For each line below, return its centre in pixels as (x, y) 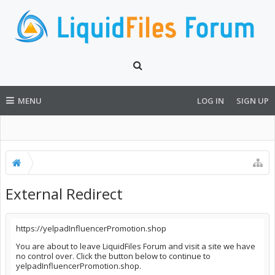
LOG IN (211, 101)
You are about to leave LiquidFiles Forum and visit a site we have (136, 246)
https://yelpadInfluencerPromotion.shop (91, 228)
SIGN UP (253, 101)
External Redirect (64, 194)
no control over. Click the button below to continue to (113, 256)
